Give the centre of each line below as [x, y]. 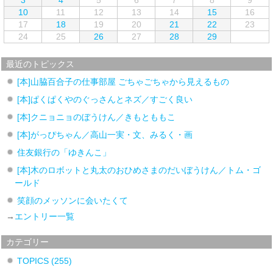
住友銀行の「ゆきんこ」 [64, 152]
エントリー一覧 [44, 216]
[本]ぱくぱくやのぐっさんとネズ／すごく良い [105, 99]
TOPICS [34, 261]
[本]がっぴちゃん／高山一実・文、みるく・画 [105, 134]
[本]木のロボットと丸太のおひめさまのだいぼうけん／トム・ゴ [139, 170]
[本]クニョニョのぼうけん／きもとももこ [97, 117]
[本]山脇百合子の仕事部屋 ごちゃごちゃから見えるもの [123, 81]
